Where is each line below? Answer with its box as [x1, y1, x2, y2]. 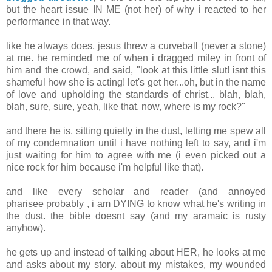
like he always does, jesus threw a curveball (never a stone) [6, 41, 266, 52]
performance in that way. [6, 16, 110, 27]
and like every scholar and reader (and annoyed [6, 186, 266, 197]
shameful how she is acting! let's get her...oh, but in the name [6, 77, 266, 88]
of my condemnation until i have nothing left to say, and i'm [6, 138, 266, 149]
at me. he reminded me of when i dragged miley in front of [6, 53, 266, 64]
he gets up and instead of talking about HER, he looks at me [6, 247, 266, 258]
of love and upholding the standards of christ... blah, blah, [6, 89, 266, 100]
